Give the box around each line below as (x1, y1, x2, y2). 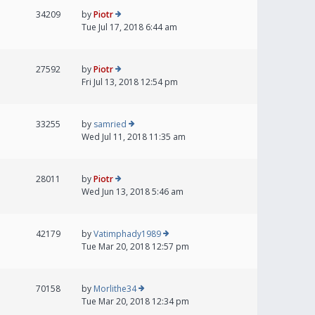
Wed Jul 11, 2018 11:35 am (82, 131, 186, 143)
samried (94, 118, 127, 131)
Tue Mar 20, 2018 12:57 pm (82, 240, 189, 253)
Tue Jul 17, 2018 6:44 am (82, 21, 177, 34)
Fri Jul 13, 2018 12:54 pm (82, 76, 178, 89)
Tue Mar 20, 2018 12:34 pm (82, 295, 189, 308)
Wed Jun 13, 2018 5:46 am (82, 186, 184, 198)
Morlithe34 (94, 283, 136, 295)
